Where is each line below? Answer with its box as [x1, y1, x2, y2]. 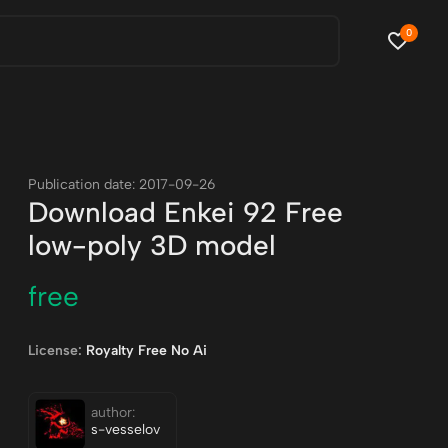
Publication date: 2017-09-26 [28, 176, 216, 193]
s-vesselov [91, 421, 161, 438]
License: [28, 342, 83, 359]
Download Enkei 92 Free [28, 195, 344, 229]
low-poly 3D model [28, 228, 277, 262]
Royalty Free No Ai [82, 342, 208, 359]
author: [91, 404, 136, 421]
